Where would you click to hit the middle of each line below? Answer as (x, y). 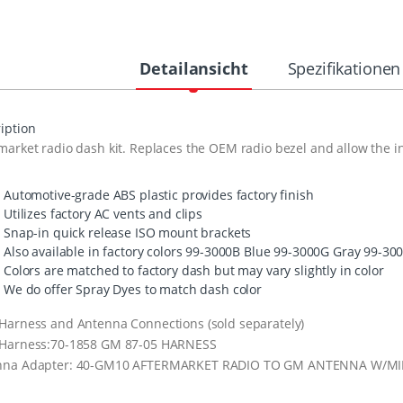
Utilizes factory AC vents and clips (103, 213)
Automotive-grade (58, 194)
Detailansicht (194, 68)
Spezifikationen (344, 68)
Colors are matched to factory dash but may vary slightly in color (194, 270)
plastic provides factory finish (225, 194)
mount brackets (203, 232)
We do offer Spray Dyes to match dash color (133, 289)
